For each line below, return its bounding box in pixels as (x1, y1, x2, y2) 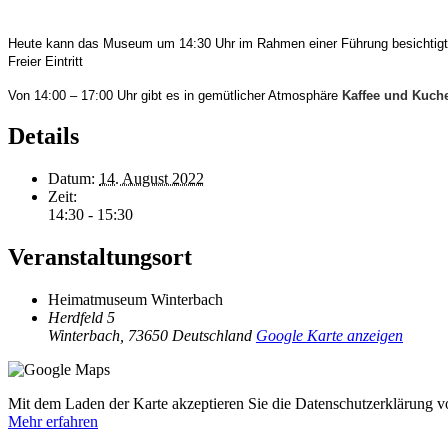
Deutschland (172, 327, 252, 345)
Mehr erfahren (8, 413, 98, 431)
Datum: (48, 170, 95, 188)
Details (8, 123, 79, 150)
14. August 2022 (99, 170, 204, 188)
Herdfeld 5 (48, 309, 115, 327)
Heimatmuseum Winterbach (48, 291, 223, 309)
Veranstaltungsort (8, 244, 192, 271)
